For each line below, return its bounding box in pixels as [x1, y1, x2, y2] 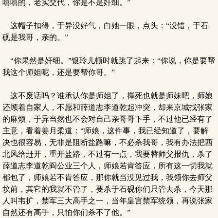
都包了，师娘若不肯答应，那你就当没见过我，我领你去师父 [2, 173, 213, 182]
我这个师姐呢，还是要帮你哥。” [2, 68, 115, 76]
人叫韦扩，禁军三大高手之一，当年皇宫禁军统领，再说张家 [2, 197, 213, 205]
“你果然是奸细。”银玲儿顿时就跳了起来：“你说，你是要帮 [2, 56, 215, 65]
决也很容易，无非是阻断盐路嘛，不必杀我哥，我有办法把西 [2, 138, 213, 146]
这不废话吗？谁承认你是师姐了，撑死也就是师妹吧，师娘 [2, 91, 213, 100]
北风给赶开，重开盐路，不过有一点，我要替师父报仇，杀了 [2, 150, 213, 158]
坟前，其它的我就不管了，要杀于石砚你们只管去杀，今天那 [2, 185, 213, 193]
